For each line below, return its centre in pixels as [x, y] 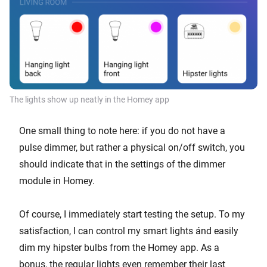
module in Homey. [57, 181]
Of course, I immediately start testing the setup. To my [132, 215]
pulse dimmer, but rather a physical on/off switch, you [132, 148]
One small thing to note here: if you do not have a [122, 131]
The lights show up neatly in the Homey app [89, 100]
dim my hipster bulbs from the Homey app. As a [119, 248]
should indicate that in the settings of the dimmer [122, 164]
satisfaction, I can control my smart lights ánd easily [129, 231]
